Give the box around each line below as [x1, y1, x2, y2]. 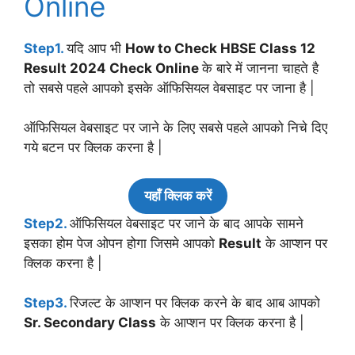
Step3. [24, 295, 70, 311]
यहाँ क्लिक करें [143, 187, 212, 204]
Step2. [24, 215, 67, 231]
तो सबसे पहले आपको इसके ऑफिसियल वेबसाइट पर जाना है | [24, 79, 315, 96]
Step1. [24, 40, 63, 56]
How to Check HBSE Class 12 [125, 40, 315, 56]
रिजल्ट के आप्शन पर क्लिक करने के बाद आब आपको [70, 295, 320, 311]
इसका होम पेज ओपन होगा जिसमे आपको [24, 235, 219, 251]
